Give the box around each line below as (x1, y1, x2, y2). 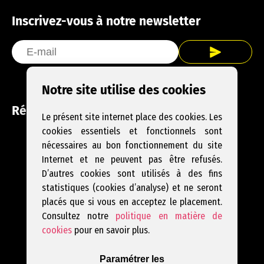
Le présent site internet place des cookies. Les (41, 111, 223, 123)
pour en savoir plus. (71, 225, 150, 236)
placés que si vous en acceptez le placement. (41, 196, 223, 207)
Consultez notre (41, 210, 116, 222)
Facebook (96, 126, 186, 155)
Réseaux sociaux (12, 103, 106, 119)
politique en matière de (115, 210, 223, 222)
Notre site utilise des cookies (41, 82, 206, 98)
